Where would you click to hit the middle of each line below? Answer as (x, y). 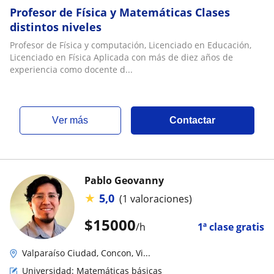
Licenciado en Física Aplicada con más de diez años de (121, 57)
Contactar (193, 120)
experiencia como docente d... (71, 69)
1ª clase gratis (231, 227)
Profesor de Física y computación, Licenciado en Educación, (131, 45)
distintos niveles (56, 27)
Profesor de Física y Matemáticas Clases (120, 12)
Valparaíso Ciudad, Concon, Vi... (86, 253)
